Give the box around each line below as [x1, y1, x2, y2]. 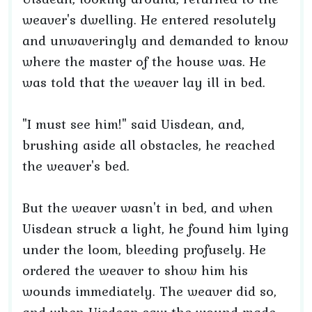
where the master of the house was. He [22, 51, 266, 72]
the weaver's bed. [22, 155, 130, 176]
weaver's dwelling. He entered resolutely [22, 9, 276, 30]
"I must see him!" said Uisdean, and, [22, 114, 244, 134]
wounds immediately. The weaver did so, [22, 281, 276, 302]
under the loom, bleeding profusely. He [22, 239, 266, 260]
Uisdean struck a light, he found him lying [22, 218, 289, 239]
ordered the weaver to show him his [22, 260, 248, 281]
